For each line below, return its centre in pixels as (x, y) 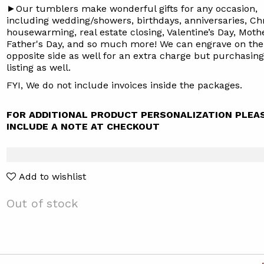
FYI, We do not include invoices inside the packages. (124, 85)
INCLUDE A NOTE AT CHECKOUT (83, 126)
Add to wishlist (52, 176)
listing (20, 67)
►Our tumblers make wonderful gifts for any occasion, (132, 9)
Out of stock (42, 203)
